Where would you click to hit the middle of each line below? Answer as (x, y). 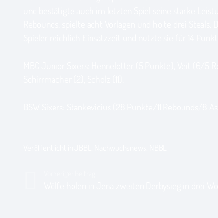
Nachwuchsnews (120, 148)
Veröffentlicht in (49, 148)
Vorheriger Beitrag (70, 173)
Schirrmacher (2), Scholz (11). (73, 79)
